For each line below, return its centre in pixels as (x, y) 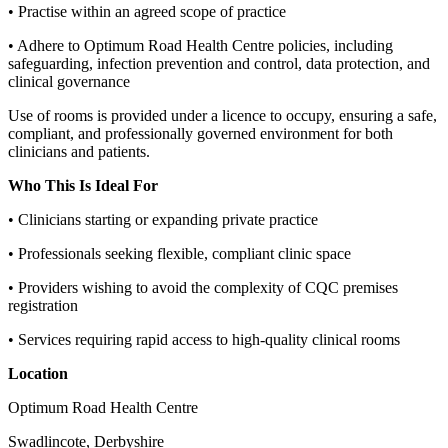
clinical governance (69, 82)
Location (38, 374)
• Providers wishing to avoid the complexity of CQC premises (203, 288)
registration (43, 306)
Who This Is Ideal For (83, 186)
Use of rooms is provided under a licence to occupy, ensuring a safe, (222, 116)
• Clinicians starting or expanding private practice (163, 220)
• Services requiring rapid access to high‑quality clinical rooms (204, 340)
